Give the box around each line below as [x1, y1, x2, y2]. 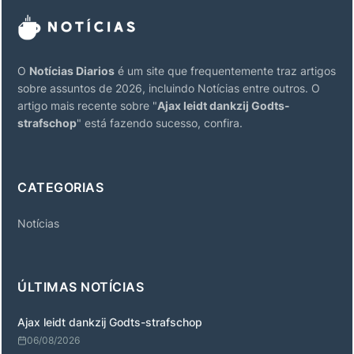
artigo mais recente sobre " [17, 99, 157, 112]
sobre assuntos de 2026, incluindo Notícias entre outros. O [17, 81, 320, 95]
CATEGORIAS [17, 179, 104, 195]
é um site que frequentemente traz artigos [115, 64, 336, 77]
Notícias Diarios [29, 64, 115, 77]
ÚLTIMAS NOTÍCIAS [17, 279, 144, 295]
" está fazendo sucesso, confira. [77, 116, 243, 130]
